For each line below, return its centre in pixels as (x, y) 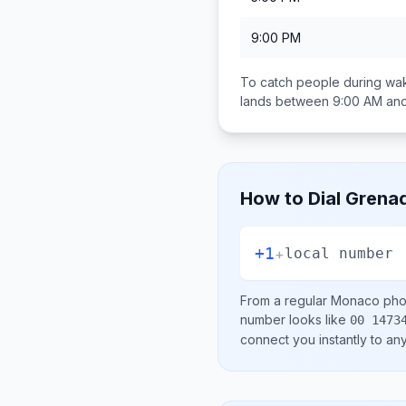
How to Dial (293, 198)
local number (339, 253)
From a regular (285, 300)
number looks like (295, 319)
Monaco (355, 300)
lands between (286, 101)
